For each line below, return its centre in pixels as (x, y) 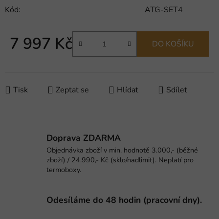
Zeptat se (72, 90)
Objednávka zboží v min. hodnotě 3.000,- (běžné (122, 150)
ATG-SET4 (164, 10)
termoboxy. (64, 170)
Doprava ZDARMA (84, 138)
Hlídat (128, 90)
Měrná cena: (31, 59)
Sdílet (177, 90)
